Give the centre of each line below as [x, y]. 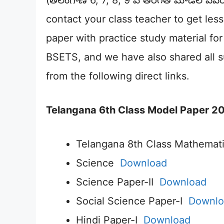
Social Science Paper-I [132, 201]
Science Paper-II [118, 182]
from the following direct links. [118, 76]
